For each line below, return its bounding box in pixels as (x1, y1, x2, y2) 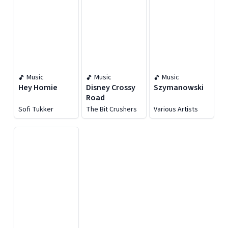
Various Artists (154, 104, 198, 115)
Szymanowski (154, 82, 204, 93)
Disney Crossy (86, 82, 135, 93)
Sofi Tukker (18, 104, 53, 115)
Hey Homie (18, 82, 58, 93)
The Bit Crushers (86, 104, 137, 115)
